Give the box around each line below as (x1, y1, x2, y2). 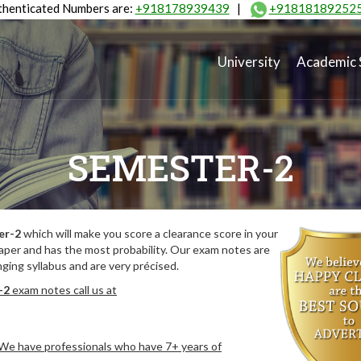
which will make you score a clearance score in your (21, 226, 278, 240)
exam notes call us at (10, 283, 117, 297)
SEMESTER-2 (67, 144, 294, 191)
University (218, 53, 280, 71)
